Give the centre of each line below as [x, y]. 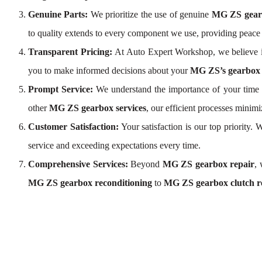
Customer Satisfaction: [73, 127]
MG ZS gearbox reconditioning [90, 183]
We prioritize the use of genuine [151, 14]
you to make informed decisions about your [109, 70]
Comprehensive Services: [78, 164]
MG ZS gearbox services [98, 108]
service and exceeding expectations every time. [114, 145]
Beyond [145, 164]
